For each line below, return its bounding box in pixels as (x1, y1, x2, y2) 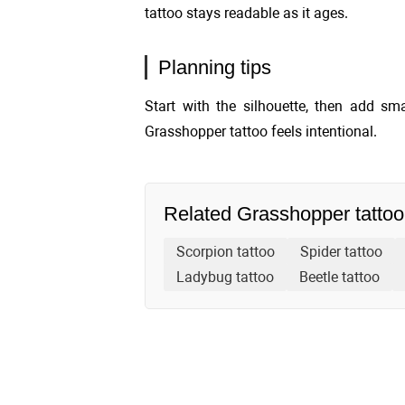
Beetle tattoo (299, 268, 380, 286)
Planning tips (158, 56, 271, 79)
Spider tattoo (300, 243, 382, 260)
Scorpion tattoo (176, 243, 275, 260)
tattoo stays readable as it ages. (145, 5, 348, 22)
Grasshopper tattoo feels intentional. (145, 123, 377, 140)
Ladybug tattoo (176, 268, 274, 286)
